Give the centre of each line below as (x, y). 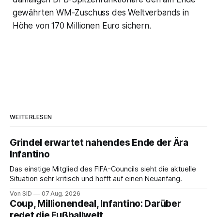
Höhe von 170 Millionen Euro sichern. (82, 26)
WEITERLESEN (31, 117)
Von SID (21, 194)
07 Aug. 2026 (61, 194)
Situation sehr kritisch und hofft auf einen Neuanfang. (96, 179)
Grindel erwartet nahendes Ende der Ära (99, 143)
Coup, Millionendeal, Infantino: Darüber (95, 204)
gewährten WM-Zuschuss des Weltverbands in (101, 13)
